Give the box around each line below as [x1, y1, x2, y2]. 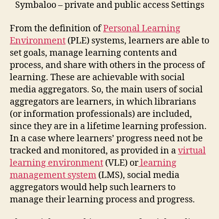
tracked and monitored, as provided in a [10, 145, 178, 156]
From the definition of [10, 22, 103, 34]
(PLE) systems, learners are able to [66, 35, 209, 46]
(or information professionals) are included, [10, 108, 192, 120]
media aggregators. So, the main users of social [10, 84, 203, 95]
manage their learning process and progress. [10, 194, 195, 205]
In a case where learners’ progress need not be [10, 132, 203, 144]
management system [10, 169, 96, 181]
